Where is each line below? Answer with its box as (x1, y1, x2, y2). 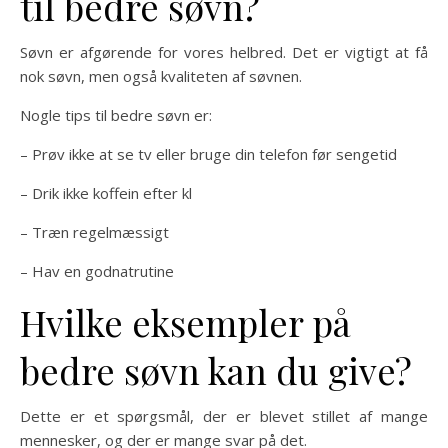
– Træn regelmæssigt (20, 221, 169, 242)
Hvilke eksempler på (20, 297, 351, 346)
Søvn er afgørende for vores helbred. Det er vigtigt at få (20, 41, 428, 62)
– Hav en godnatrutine (20, 260, 174, 281)
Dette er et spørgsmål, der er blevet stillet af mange (20, 405, 428, 426)
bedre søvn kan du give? (20, 345, 412, 394)
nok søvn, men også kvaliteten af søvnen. (20, 65, 302, 86)
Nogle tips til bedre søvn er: (20, 104, 212, 125)
